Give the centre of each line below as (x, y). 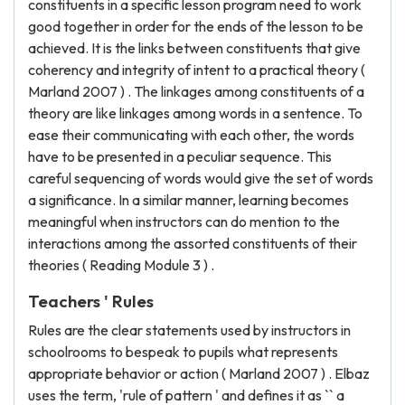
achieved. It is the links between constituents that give (194, 48)
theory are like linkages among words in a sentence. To (195, 113)
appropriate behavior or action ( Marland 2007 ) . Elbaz (199, 373)
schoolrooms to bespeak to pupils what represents (183, 352)
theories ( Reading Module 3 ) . (121, 265)
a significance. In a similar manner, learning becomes (188, 200)
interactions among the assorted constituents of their (193, 243)
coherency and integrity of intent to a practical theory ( (197, 70)
